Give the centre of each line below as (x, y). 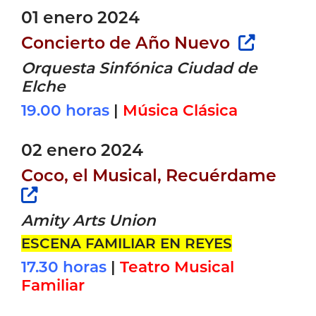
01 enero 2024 (80, 17)
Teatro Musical (177, 266)
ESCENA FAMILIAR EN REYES (127, 243)
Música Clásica (180, 110)
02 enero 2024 (82, 150)
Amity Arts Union (89, 220)
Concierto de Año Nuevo (128, 42)
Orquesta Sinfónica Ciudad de (139, 67)
